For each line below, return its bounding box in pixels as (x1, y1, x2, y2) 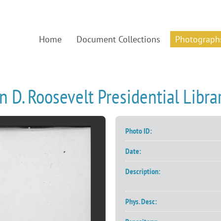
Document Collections (76, 33, 160, 45)
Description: (125, 166, 160, 176)
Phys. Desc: (125, 196, 157, 206)
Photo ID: (125, 126, 152, 136)
